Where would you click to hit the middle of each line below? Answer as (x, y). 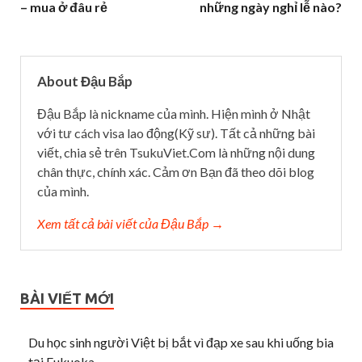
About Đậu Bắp (85, 81)
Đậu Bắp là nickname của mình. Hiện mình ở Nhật (174, 113)
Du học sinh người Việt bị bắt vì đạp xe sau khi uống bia (181, 342)
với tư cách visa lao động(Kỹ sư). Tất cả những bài (176, 133)
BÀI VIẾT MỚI (67, 298)
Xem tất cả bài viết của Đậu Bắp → (130, 223)
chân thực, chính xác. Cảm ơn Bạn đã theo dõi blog (176, 171)
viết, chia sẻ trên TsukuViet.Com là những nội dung (176, 152)
